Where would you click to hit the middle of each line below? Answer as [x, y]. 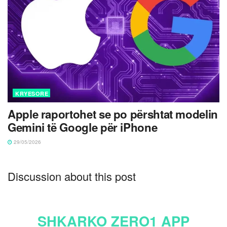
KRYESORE [32, 93]
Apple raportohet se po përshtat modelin [113, 114]
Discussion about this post [72, 176]
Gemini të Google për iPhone [83, 127]
